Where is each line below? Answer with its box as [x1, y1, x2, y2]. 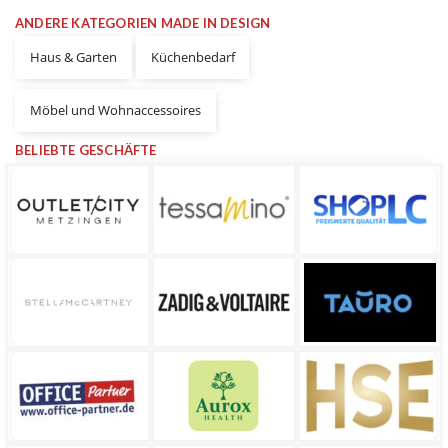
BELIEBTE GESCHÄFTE [15, 142, 157, 159]
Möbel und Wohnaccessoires [29, 101, 201, 120]
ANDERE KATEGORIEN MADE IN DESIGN [15, 15, 271, 32]
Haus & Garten [29, 48, 117, 67]
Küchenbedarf [150, 48, 235, 67]
